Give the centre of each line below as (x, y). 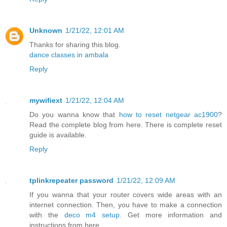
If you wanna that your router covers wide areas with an (126, 194)
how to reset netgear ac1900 (168, 114)
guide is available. (58, 135)
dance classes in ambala (69, 54)
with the (47, 215)
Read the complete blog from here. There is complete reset (126, 124)
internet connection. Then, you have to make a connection (126, 204)
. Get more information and (171, 215)
